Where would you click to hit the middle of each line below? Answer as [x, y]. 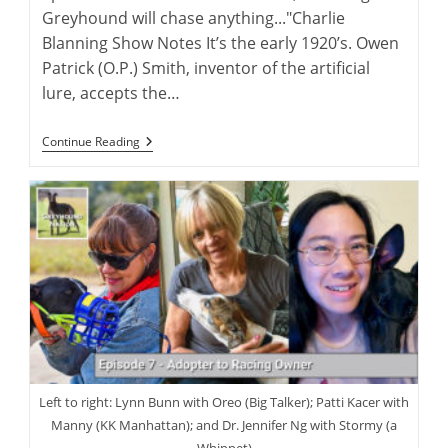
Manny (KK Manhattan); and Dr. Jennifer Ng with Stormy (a [224, 424]
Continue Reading [91, 141]
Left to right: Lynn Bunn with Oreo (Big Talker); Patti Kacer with [224, 401]
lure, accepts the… [111, 92]
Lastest [163, 205]
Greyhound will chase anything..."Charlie [194, 17]
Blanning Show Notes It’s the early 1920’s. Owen [221, 42]
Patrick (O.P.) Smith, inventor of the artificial [206, 67]
